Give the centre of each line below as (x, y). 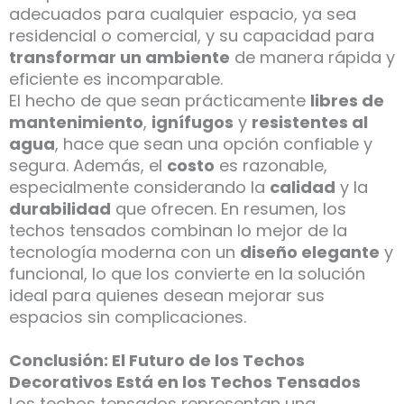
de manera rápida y (312, 58)
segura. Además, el (88, 166)
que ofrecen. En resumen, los (229, 209)
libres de (347, 101)
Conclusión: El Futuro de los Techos (157, 361)
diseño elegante (310, 252)
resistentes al (310, 123)
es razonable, (271, 166)
